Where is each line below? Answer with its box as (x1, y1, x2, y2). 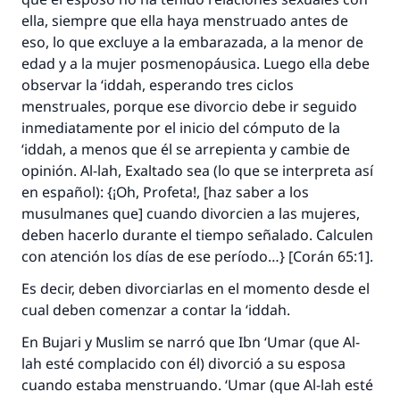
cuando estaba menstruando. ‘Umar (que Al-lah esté (21, 375, 373, 395)
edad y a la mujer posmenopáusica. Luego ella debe (21, 54, 370, 73)
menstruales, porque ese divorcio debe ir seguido (21, 96, 357, 116)
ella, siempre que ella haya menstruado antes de (21, 11, 348, 30)
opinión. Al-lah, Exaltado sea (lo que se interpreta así (21, 161, 373, 180)
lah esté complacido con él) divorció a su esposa (21, 354, 346, 373)
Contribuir (152, 11, 234, 32)
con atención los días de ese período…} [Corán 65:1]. (21, 246, 373, 266)
